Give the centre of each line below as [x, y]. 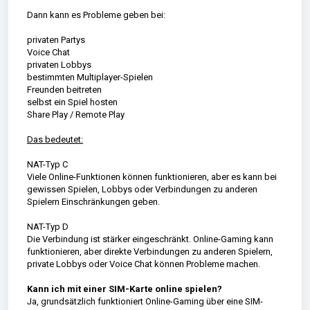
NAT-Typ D [47, 226]
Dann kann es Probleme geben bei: [96, 15]
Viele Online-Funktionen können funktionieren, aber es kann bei [152, 176]
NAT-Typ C [47, 164]
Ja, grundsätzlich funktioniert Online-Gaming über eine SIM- [145, 301]
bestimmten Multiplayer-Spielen [90, 77]
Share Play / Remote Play [75, 114]
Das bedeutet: [55, 139]
